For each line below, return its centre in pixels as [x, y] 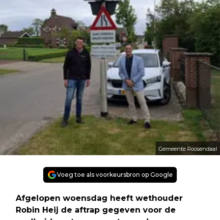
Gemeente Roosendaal [188, 149]
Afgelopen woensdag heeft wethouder [99, 198]
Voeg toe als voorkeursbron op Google [115, 175]
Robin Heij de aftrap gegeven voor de [96, 210]
